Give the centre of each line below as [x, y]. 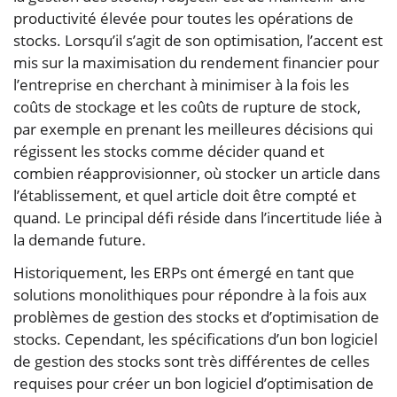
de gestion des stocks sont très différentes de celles [191, 362]
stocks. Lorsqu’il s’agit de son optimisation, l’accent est [198, 41]
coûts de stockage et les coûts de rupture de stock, [187, 107]
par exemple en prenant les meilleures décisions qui [193, 129]
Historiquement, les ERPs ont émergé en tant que [184, 273]
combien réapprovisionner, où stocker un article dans [197, 174]
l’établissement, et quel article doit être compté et [185, 196]
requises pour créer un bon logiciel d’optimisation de [194, 384]
